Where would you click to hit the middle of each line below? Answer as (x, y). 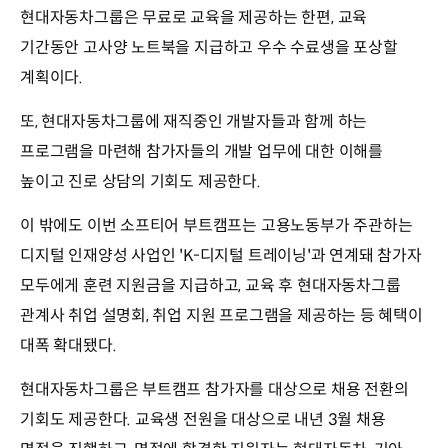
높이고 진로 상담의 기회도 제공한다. (140, 181)
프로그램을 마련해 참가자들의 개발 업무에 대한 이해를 (201, 151)
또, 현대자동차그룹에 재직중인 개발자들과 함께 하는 (194, 121)
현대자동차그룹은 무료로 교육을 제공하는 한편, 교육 (194, 17)
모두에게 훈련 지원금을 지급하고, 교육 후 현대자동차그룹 (210, 285)
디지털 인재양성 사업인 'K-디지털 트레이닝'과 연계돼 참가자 (221, 255)
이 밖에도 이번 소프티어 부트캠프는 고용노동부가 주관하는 (216, 225)
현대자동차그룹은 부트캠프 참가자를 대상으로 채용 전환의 (214, 389)
